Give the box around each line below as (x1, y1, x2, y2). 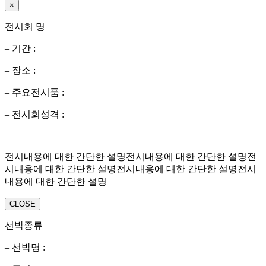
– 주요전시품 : (5, 87, 64, 97)
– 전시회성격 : (5, 109, 64, 119)
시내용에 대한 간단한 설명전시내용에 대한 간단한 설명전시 (5, 163, 256, 174)
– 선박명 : (5, 242, 45, 252)
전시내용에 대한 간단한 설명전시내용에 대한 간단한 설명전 (5, 151, 256, 161)
